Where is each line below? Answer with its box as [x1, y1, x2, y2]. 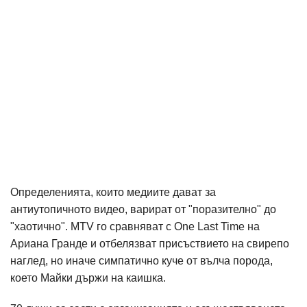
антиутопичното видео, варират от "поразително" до [10, 204, 276, 216]
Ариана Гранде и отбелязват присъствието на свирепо [10, 238, 289, 250]
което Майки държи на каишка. [10, 272, 166, 284]
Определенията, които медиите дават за [10, 186, 216, 199]
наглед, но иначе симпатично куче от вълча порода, [10, 255, 273, 267]
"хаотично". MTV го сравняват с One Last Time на [10, 221, 260, 233]
